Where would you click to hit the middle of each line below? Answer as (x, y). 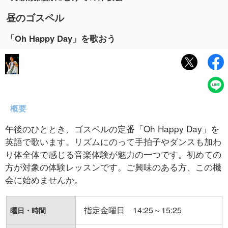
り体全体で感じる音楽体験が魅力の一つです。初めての (113, 154)
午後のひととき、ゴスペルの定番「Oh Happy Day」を (112, 129)
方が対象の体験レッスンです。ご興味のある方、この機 (113, 167)
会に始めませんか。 (44, 179)
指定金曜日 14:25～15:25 (133, 210)
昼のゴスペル (35, 18)
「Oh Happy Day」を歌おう (61, 38)
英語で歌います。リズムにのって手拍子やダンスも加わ (113, 141)
